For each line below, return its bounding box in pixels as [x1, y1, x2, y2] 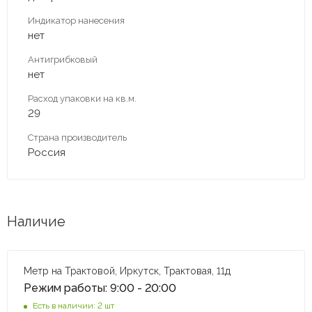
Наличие [7, 212, 65, 230]
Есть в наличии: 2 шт [33, 300, 114, 311]
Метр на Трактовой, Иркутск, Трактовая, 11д [24, 265, 231, 276]
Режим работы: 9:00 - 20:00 [24, 281, 176, 295]
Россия [28, 146, 65, 159]
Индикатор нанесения [28, 15, 125, 26]
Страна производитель [28, 132, 127, 143]
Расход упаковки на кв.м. [28, 93, 136, 104]
